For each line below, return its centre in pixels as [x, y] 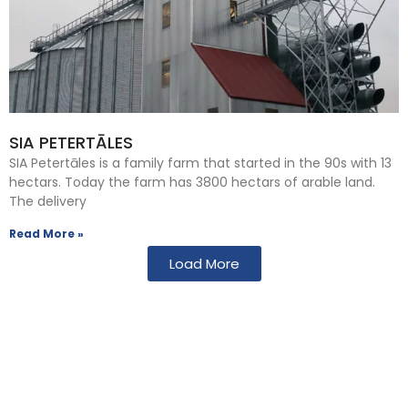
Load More [204, 263]
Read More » [46, 233]
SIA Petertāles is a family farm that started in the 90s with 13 [200, 163]
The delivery [48, 201]
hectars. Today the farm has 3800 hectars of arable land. [192, 182]
